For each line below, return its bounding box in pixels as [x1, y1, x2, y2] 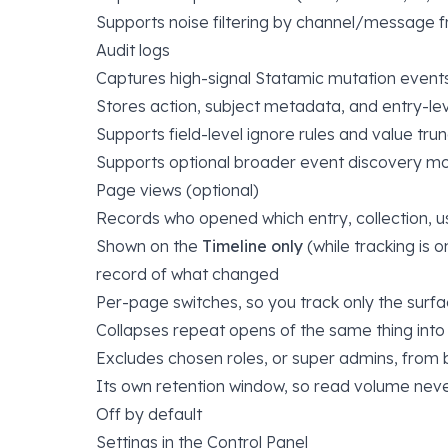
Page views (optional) [96, 180, 259, 200]
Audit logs [96, 40, 170, 60]
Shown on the [96, 236, 202, 256]
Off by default [96, 404, 202, 424]
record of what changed [96, 264, 279, 284]
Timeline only [202, 236, 303, 256]
